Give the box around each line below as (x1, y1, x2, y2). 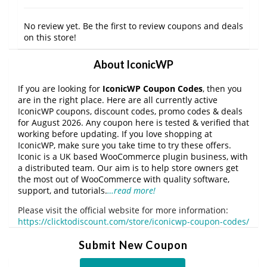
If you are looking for (18, 83, 103, 95)
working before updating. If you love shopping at (18, 128, 212, 140)
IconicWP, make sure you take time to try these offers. (18, 139, 231, 151)
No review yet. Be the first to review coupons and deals (24, 20, 243, 32)
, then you (203, 83, 242, 95)
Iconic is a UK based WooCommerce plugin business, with (18, 151, 248, 163)
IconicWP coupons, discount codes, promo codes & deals (18, 105, 243, 117)
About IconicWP (94, 58, 173, 72)
